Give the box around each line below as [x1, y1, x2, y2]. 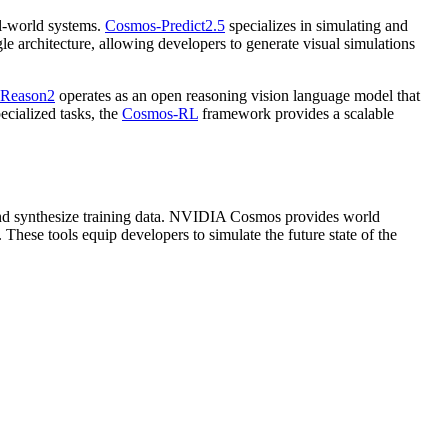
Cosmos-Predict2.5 [105, 17, 225, 35]
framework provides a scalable [198, 105, 394, 123]
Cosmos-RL [122, 105, 198, 123]
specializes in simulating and [225, 17, 408, 35]
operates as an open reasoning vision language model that [55, 87, 420, 105]
